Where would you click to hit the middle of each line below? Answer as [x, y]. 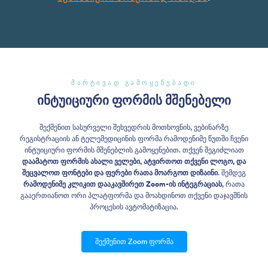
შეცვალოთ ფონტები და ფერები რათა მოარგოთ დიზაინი [120, 172]
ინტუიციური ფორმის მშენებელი [134, 101]
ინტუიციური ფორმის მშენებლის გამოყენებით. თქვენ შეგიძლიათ [134, 150]
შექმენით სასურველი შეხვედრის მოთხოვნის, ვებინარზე [134, 127]
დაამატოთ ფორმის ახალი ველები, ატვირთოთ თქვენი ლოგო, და [134, 161]
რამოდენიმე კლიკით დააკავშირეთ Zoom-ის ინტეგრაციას [123, 184]
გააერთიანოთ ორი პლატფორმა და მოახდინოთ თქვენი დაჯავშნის [134, 195]
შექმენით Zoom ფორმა [134, 241]
